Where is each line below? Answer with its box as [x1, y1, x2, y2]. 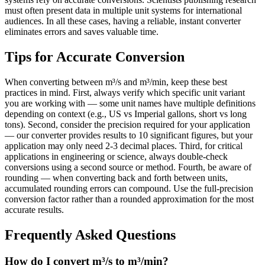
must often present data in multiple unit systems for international [5, 5, 242, 16]
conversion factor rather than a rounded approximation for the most [5, 194, 254, 205]
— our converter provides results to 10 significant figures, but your [5, 130, 253, 141]
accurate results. [5, 205, 64, 215]
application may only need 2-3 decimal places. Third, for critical [5, 141, 243, 151]
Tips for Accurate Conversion [5, 49, 185, 65]
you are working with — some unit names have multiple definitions [5, 98, 256, 109]
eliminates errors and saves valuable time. [5, 27, 159, 37]
